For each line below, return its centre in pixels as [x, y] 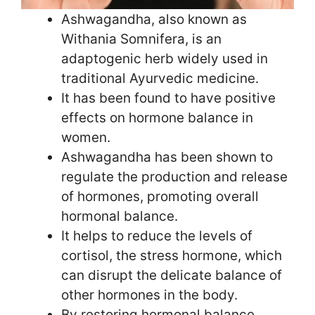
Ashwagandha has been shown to [167, 157]
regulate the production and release [174, 176]
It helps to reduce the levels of [157, 236]
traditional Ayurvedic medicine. [160, 78]
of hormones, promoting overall [160, 196]
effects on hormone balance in [157, 117]
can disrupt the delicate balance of [172, 275]
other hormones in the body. [149, 295]
